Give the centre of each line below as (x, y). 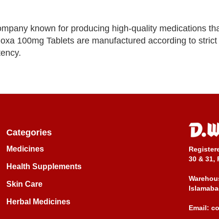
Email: (199, 208)
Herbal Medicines (38, 202)
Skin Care (24, 184)
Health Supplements (44, 167)
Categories (29, 133)
